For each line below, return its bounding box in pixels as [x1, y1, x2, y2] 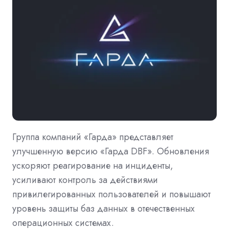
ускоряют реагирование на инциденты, [12, 158, 173, 172]
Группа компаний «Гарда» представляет [12, 130, 173, 144]
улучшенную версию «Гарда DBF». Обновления [12, 144, 209, 158]
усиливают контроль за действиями [12, 173, 158, 187]
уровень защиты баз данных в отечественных [12, 201, 195, 215]
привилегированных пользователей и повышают [12, 187, 211, 201]
